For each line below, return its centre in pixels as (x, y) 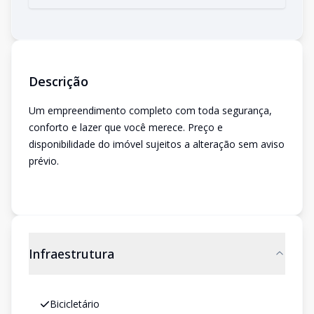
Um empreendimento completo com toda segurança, (150, 110)
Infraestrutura (71, 254)
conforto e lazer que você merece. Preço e (126, 127)
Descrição (59, 81)
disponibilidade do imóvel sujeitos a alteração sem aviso (157, 144)
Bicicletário (75, 304)
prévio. (44, 161)
